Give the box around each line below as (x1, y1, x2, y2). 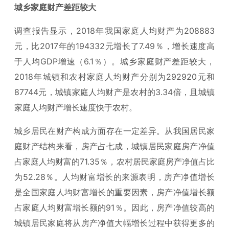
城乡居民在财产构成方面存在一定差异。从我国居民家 (14, 125, 215, 136)
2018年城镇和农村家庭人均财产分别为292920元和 (14, 71, 215, 82)
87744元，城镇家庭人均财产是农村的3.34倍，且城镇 (14, 86, 215, 97)
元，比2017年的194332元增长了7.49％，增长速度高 (14, 40, 215, 51)
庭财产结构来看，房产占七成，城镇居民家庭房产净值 (14, 141, 215, 151)
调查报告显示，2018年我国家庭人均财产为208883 (14, 25, 215, 36)
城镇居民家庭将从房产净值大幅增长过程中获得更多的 (14, 217, 215, 228)
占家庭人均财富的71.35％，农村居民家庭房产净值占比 (14, 156, 215, 167)
